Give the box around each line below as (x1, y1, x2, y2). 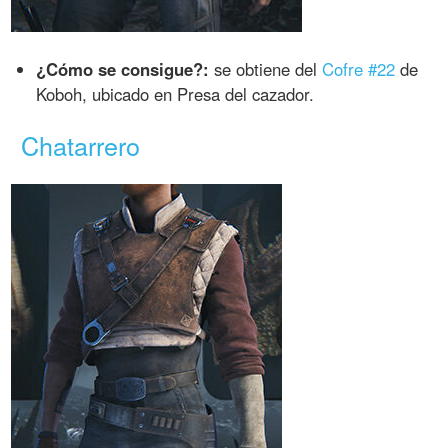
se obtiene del (209, 56, 323, 81)
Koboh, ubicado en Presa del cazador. (36, 81, 315, 106)
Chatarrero (21, 126, 141, 163)
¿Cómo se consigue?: (36, 56, 210, 81)
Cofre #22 (322, 56, 396, 81)
